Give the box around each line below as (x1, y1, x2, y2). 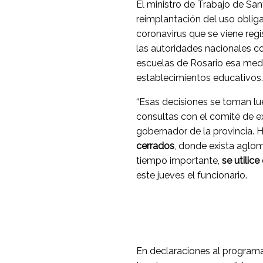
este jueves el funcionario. (136, 170, 247, 181)
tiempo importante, (136, 155, 220, 167)
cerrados (136, 140, 174, 152)
